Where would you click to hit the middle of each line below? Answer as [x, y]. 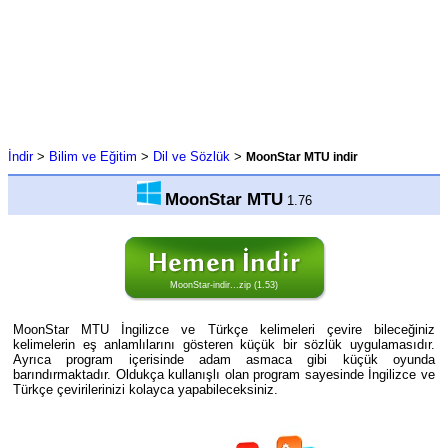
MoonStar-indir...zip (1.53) [224, 285]
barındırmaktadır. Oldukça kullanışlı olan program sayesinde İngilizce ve [224, 374]
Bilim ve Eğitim [93, 156]
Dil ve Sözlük [191, 156]
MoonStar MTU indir [302, 157]
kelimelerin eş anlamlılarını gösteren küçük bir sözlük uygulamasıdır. [224, 344]
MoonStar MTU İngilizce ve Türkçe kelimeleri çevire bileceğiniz [224, 329]
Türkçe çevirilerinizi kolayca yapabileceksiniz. [145, 389]
